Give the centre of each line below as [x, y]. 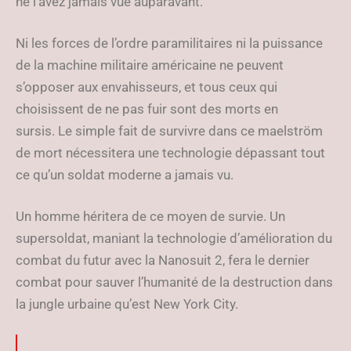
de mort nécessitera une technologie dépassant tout [170, 153]
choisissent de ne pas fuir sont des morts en [147, 109]
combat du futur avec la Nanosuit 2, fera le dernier [163, 260]
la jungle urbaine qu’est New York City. [127, 304]
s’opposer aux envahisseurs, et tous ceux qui [147, 87]
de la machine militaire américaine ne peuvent [150, 65]
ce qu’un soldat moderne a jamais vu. [125, 175]
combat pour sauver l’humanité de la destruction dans [174, 282]
